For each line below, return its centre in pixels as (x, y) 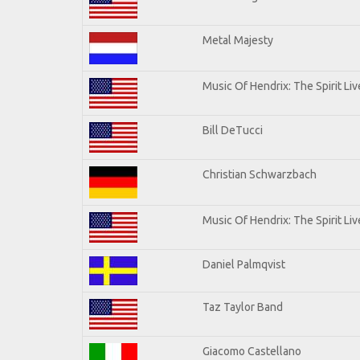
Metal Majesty (238, 40)
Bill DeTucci (233, 130)
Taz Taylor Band (243, 307)
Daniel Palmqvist (244, 264)
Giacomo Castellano (252, 351)
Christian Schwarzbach (260, 174)
